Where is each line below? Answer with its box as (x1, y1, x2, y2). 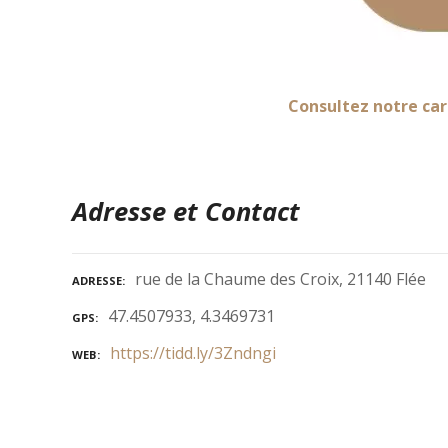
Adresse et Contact (72, 193, 300, 229)
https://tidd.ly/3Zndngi (110, 341, 276, 364)
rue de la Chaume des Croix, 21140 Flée (135, 268, 426, 291)
